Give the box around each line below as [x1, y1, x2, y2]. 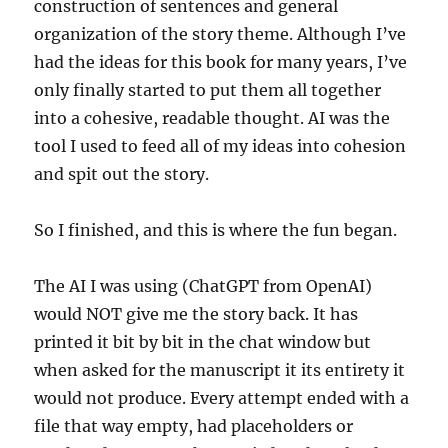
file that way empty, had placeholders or [34, 415, 354, 436]
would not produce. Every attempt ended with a [34, 387, 410, 408]
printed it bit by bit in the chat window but [34, 331, 372, 352]
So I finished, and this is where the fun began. [34, 219, 398, 240]
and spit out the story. [34, 163, 210, 184]
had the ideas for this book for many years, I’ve [34, 51, 408, 72]
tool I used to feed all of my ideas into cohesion [34, 135, 407, 156]
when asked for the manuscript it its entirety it [34, 359, 406, 380]
